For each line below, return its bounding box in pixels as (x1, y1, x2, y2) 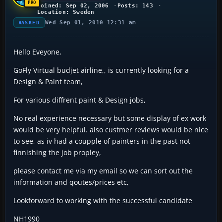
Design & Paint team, (13, 76, 83, 86)
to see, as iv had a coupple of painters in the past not (13, 136, 190, 146)
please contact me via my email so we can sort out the (13, 166, 193, 175)
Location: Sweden (37, 8, 95, 15)
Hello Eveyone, (13, 47, 61, 56)
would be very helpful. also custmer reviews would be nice (13, 124, 208, 134)
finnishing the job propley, (13, 147, 101, 157)
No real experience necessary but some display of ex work (13, 113, 206, 123)
